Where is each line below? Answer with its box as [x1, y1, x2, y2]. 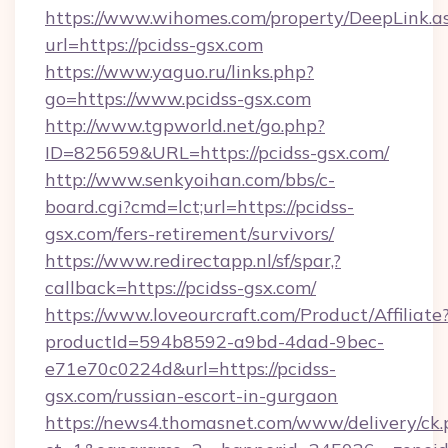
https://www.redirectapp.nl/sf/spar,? [45, 249, 341, 272]
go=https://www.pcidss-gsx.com [45, 87, 311, 110]
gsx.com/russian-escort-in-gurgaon [45, 384, 338, 407]
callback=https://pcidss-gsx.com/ [45, 276, 316, 299]
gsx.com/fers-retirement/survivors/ [45, 222, 334, 245]
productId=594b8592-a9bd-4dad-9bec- [45, 330, 384, 353]
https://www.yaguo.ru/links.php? [45, 60, 314, 83]
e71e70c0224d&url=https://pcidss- [45, 357, 336, 380]
